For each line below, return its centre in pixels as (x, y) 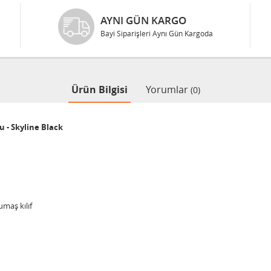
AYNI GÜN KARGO (143, 20)
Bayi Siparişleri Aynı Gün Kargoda (156, 33)
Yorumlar (168, 90)
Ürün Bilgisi (99, 90)
